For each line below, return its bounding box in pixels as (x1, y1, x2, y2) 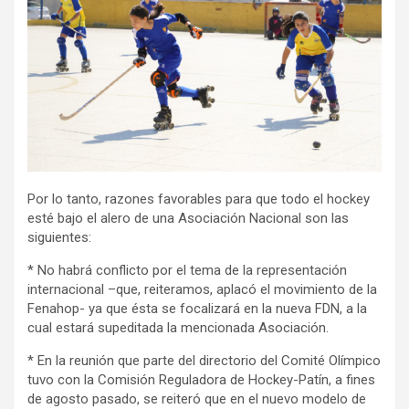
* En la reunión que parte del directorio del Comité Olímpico (27, 352, 381, 369)
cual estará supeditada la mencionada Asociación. (27, 320, 329, 336)
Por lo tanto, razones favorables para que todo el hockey (27, 191, 370, 207)
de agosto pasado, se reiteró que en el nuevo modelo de (27, 391, 366, 407)
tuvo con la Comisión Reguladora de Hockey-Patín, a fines (27, 372, 375, 388)
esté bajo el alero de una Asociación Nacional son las (27, 210, 349, 226)
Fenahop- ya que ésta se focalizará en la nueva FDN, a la (27, 300, 367, 317)
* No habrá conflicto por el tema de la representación (27, 262, 347, 278)
